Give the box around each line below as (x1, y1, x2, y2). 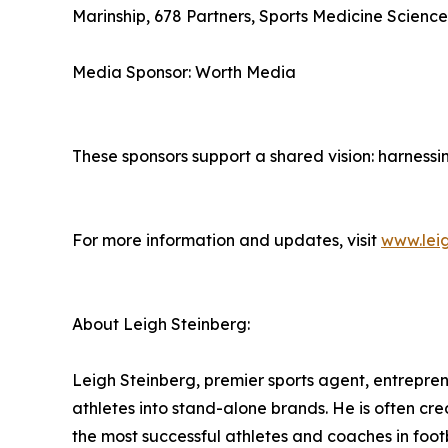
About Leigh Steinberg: (72, 313, 250, 334)
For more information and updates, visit (72, 229, 381, 250)
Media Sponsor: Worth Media (72, 61, 296, 82)
